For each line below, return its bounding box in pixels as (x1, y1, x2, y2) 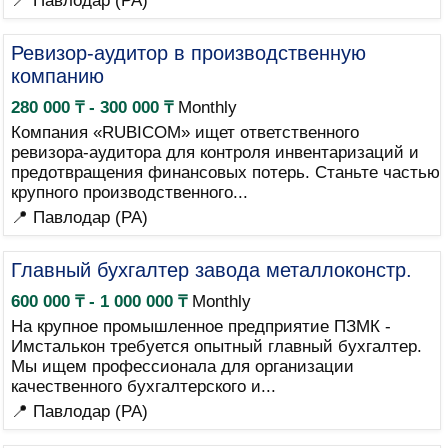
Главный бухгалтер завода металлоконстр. (10, 259, 412, 281)
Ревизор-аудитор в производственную (10, 42, 366, 64)
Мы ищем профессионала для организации (10, 357, 354, 376)
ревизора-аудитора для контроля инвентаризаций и (10, 143, 419, 162)
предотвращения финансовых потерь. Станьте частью (10, 163, 440, 182)
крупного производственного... (10, 183, 248, 202)
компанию (10, 65, 104, 87)
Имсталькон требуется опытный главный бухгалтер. (10, 337, 422, 356)
